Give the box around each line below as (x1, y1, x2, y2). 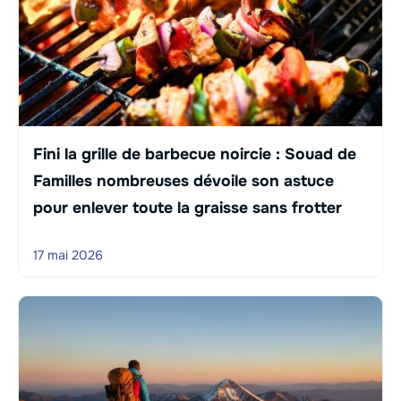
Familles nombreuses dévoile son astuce (33, 170, 334, 191)
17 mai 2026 (33, 246, 103, 263)
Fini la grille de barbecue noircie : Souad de (33, 143, 356, 164)
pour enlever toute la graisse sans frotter (33, 197, 342, 218)
